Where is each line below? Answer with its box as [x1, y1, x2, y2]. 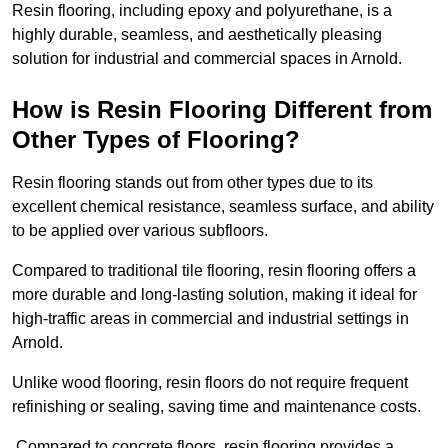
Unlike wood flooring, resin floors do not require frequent [12, 374, 408, 392]
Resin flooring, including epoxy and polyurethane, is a [12, 2, 392, 20]
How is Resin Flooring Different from [12, 96, 432, 124]
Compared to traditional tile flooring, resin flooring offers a [12, 262, 416, 280]
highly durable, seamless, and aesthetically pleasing [12, 26, 382, 44]
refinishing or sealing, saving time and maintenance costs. [12, 398, 421, 416]
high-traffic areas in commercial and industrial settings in [12, 310, 409, 328]
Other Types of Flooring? [12, 126, 300, 154]
